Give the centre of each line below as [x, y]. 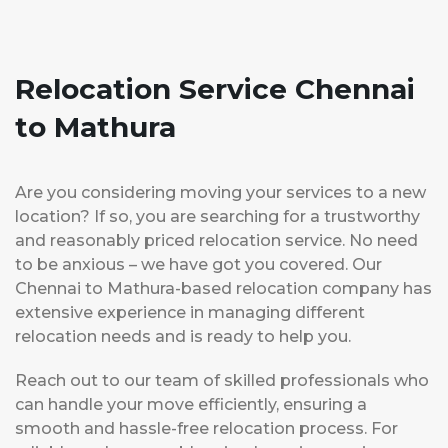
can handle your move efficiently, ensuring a [191, 405]
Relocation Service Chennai [215, 89]
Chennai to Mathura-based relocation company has [223, 289]
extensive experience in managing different [190, 313]
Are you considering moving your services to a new [220, 193]
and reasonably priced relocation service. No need [216, 241]
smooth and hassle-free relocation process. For [206, 429]
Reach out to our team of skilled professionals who [222, 381]
